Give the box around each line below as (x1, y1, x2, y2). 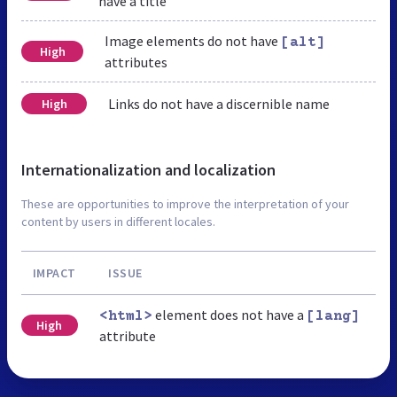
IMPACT (32, 265, 76, 282)
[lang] (306, 308, 360, 325)
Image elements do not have (105, 32, 282, 51)
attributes (105, 53, 168, 72)
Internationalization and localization (21, 160, 276, 181)
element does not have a (152, 306, 307, 324)
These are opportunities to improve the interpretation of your (21, 196, 349, 213)
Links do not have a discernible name (108, 95, 330, 113)
